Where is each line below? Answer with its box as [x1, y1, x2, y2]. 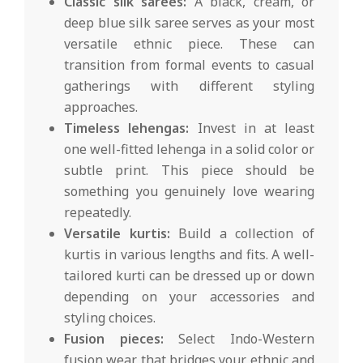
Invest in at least [189, 118, 315, 137]
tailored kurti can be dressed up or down [64, 266, 314, 284]
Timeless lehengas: [64, 118, 190, 137]
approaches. [64, 97, 139, 116]
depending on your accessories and [64, 287, 314, 305]
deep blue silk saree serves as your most [64, 13, 314, 32]
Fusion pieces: [64, 329, 164, 348]
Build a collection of [169, 224, 314, 242]
